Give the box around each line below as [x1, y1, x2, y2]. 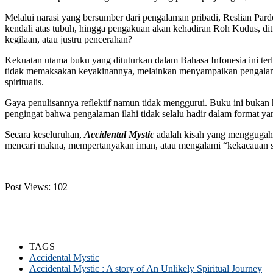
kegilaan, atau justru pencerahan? [5, 34, 132, 44]
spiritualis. [5, 76, 44, 87]
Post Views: [5, 181, 51, 192]
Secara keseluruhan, [5, 129, 84, 140]
